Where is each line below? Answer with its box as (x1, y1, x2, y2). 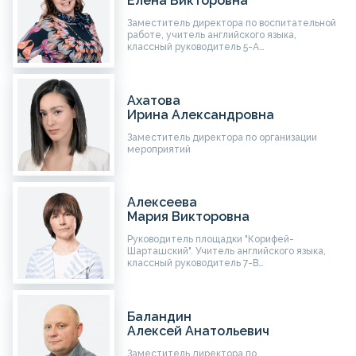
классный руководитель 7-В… (127, 257, 265, 269)
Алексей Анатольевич (127, 323, 270, 339)
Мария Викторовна (127, 209, 250, 225)
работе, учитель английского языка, (127, 29, 297, 41)
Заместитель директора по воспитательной (127, 17, 337, 29)
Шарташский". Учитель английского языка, (127, 246, 327, 257)
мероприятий (127, 143, 192, 155)
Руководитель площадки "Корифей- (127, 234, 295, 246)
